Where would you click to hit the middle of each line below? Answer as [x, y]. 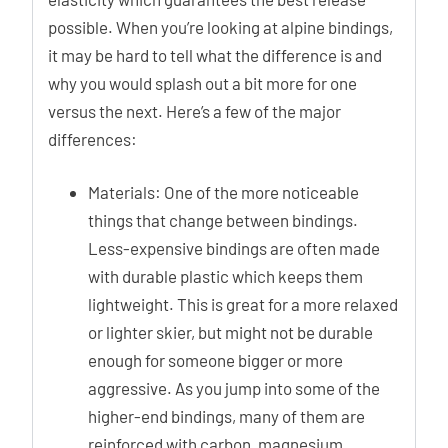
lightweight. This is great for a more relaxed [243, 304]
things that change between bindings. [223, 220]
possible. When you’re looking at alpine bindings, [220, 26]
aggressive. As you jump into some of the [234, 388]
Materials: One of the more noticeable [223, 192]
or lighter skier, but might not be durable [230, 332]
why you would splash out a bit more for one [202, 82]
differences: [92, 138]
